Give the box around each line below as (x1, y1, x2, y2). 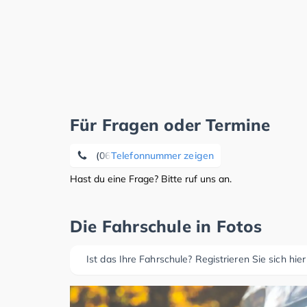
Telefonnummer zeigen (111, 149, 214, 162)
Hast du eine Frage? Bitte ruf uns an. (70, 173, 232, 185)
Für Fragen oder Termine (70, 114, 271, 135)
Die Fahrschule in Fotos (70, 216, 262, 236)
